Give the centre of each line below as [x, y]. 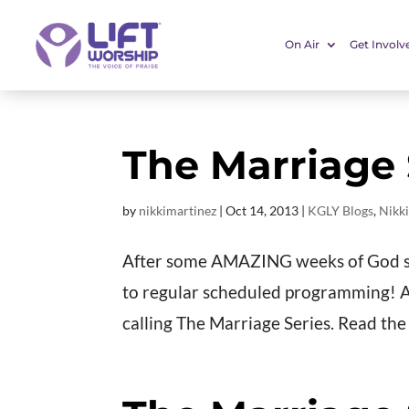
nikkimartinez [178, 210]
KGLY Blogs [341, 210]
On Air [302, 45]
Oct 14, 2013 [262, 210]
